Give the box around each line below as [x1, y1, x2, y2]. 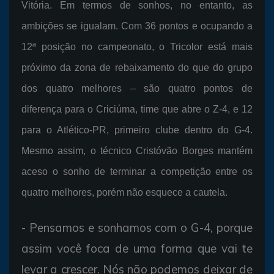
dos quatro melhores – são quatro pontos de [21, 83, 253, 94]
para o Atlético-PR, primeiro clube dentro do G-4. [21, 124, 253, 135]
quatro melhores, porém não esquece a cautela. [21, 187, 228, 198]
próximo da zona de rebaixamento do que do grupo [21, 62, 253, 73]
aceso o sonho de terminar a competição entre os [21, 166, 253, 177]
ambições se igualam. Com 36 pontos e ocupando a [21, 20, 253, 31]
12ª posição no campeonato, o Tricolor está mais [21, 41, 253, 52]
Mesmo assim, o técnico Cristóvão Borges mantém [21, 145, 253, 156]
